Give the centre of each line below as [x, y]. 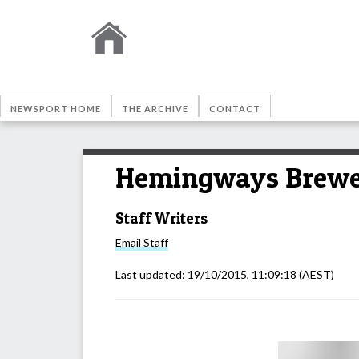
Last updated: [151, 275]
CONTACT [235, 109]
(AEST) [315, 275]
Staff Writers [161, 218]
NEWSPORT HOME [56, 109]
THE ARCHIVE [155, 109]
